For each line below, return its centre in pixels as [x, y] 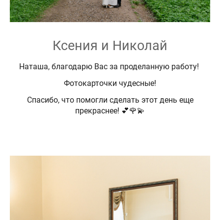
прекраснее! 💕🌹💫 [110, 110]
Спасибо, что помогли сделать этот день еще [110, 100]
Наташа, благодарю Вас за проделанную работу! [110, 66]
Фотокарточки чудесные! [110, 83]
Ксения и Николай [110, 45]
